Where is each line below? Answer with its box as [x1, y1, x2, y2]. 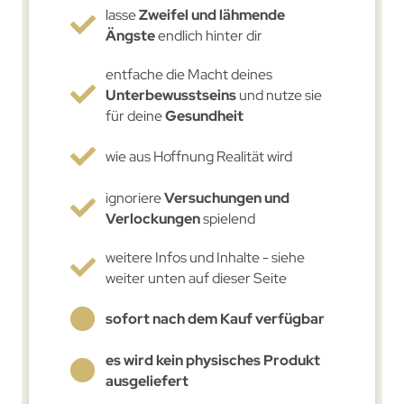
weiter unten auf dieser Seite [106, 268, 288, 288]
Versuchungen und [164, 188, 290, 207]
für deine [106, 106, 166, 125]
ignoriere [106, 188, 165, 207]
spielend [203, 208, 256, 228]
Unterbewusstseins [106, 85, 240, 105]
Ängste [106, 25, 156, 45]
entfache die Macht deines [106, 64, 273, 84]
